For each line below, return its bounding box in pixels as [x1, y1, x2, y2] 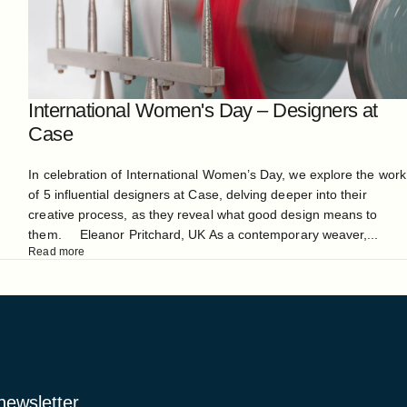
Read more [28, 245, 84, 259]
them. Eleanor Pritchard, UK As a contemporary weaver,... [28, 227, 379, 243]
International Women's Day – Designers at [28, 100, 378, 123]
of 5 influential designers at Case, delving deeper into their [28, 187, 367, 203]
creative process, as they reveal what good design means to [28, 207, 378, 223]
